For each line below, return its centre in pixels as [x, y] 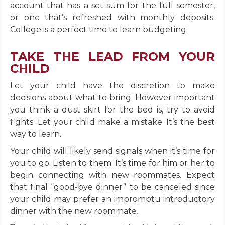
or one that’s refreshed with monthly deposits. [113, 18]
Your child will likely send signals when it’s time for [113, 151]
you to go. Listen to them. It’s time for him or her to [113, 163]
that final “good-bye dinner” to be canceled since [113, 187]
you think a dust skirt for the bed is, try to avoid [113, 110]
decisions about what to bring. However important [113, 98]
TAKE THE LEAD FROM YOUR [113, 57]
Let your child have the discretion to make [113, 86]
